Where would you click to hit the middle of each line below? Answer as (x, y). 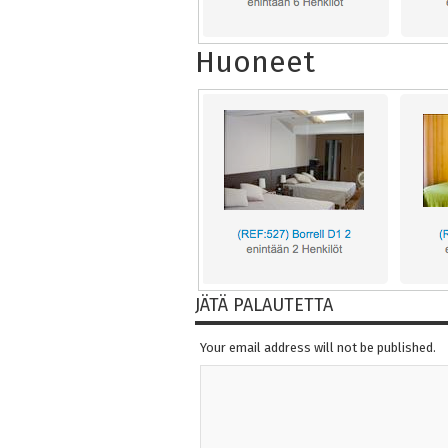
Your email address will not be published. (317, 348)
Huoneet (254, 62)
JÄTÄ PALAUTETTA (263, 305)
